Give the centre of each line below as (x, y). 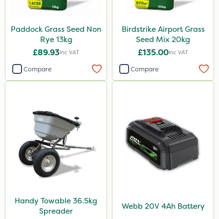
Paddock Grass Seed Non (56, 29)
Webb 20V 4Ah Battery (163, 206)
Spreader (56, 211)
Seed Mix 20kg (163, 39)
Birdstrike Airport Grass (163, 29)
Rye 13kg (56, 39)
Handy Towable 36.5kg (56, 201)
